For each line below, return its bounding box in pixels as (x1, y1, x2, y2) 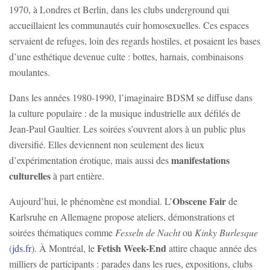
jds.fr (12, 242, 31, 255)
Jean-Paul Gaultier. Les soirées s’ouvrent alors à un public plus (9, 122, 245, 136)
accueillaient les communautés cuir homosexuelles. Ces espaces (9, 19, 249, 32)
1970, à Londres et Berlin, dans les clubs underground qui (9, 3, 229, 16)
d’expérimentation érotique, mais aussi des (9, 154, 171, 167)
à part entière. (51, 169, 104, 183)
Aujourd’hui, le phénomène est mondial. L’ (9, 195, 172, 208)
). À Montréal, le (31, 242, 97, 255)
